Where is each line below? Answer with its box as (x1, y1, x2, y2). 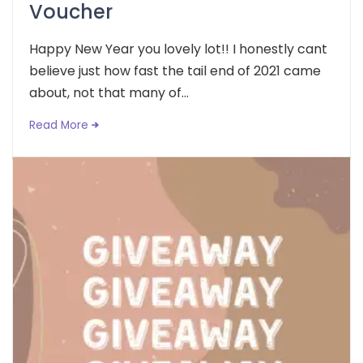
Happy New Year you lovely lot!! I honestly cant (29, 39, 327, 58)
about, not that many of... (29, 83, 189, 102)
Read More (29, 117, 88, 133)
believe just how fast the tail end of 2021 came (29, 61, 321, 80)
